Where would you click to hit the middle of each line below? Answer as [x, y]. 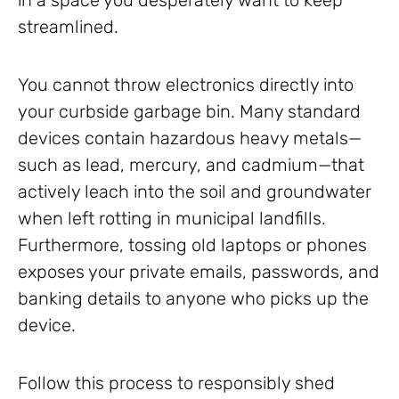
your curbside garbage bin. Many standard [189, 112]
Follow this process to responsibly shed [176, 383]
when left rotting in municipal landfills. [172, 219]
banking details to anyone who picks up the [193, 299]
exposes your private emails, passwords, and [199, 272]
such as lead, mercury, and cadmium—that [191, 165]
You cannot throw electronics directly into [186, 85]
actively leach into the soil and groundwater [195, 192]
